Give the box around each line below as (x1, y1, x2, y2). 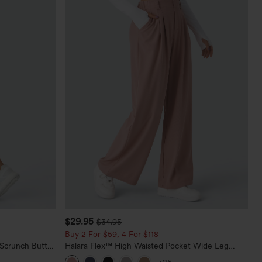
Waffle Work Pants (65, 250, 133, 260)
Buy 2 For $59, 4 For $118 (65, 229, 159, 239)
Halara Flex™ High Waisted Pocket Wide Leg (65, 240, 229, 250)
